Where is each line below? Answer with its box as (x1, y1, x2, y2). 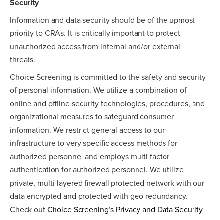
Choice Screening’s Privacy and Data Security (47, 205, 203, 215)
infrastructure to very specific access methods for (10, 138, 177, 149)
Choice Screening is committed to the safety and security (10, 72, 206, 82)
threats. (10, 55, 35, 65)
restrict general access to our (64, 125, 165, 136)
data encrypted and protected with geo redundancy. (10, 192, 188, 202)
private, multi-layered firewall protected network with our (10, 178, 204, 189)
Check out (10, 205, 47, 215)
